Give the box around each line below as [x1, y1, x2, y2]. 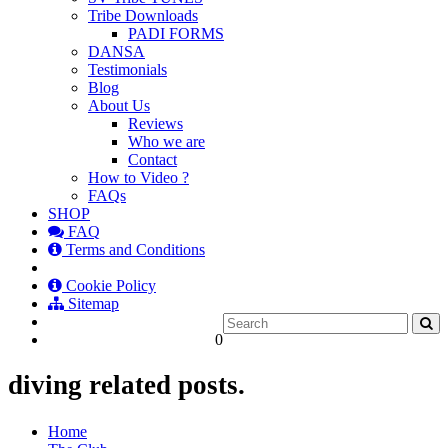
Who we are [128, 132, 205, 150]
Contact [128, 150, 177, 168]
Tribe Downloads [88, 6, 198, 24]
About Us [88, 96, 150, 114]
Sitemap [64, 294, 119, 312]
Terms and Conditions [62, 240, 205, 258]
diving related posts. [8, 369, 245, 400]
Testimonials [88, 60, 167, 78]
